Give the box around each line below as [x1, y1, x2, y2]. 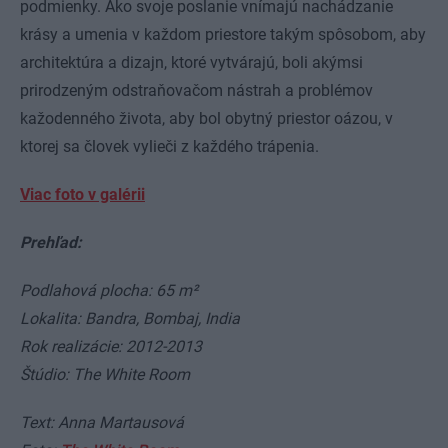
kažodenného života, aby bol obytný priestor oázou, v [20, 108, 393, 128]
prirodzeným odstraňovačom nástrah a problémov [20, 80, 373, 100]
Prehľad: [20, 232, 82, 252]
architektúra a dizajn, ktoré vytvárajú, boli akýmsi [20, 52, 363, 72]
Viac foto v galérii [20, 184, 145, 204]
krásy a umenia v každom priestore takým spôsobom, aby [20, 24, 426, 44]
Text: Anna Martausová [20, 412, 184, 432]
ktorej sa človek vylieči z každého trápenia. [20, 136, 319, 156]
